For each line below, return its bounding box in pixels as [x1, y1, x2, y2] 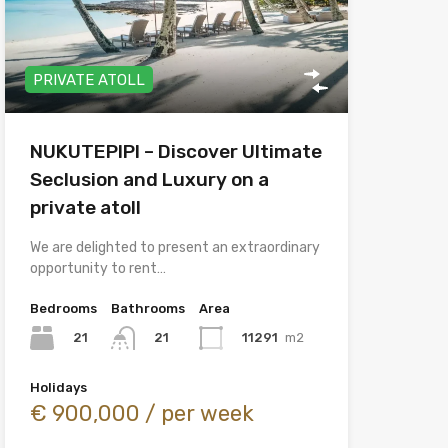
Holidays [29, 380, 87, 396]
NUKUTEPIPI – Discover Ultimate [29, 139, 322, 163]
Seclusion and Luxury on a [29, 167, 269, 191]
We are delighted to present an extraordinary [29, 238, 320, 256]
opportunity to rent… [29, 259, 166, 277]
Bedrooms [29, 300, 97, 316]
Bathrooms [110, 300, 185, 316]
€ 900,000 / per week [29, 400, 254, 428]
